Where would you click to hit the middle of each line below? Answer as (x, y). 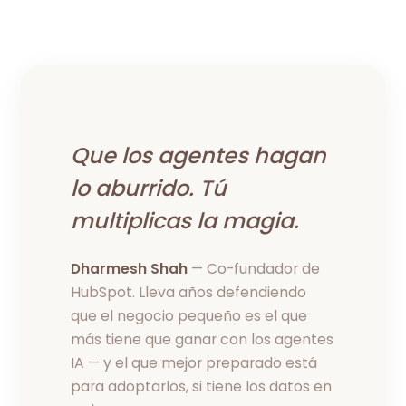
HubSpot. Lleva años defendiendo (189, 292)
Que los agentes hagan (199, 155)
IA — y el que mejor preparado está (194, 362)
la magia (246, 220)
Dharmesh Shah (131, 268)
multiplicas (134, 220)
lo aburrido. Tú (149, 188)
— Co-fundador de (256, 268)
